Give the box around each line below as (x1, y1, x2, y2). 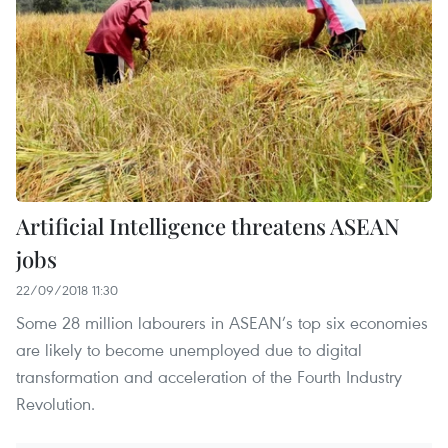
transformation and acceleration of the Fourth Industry (16, 364, 402, 388)
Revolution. (16, 391, 95, 415)
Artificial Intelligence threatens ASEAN (16, 210, 400, 241)
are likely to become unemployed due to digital (16, 337, 362, 361)
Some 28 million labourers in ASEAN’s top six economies (16, 310, 428, 334)
